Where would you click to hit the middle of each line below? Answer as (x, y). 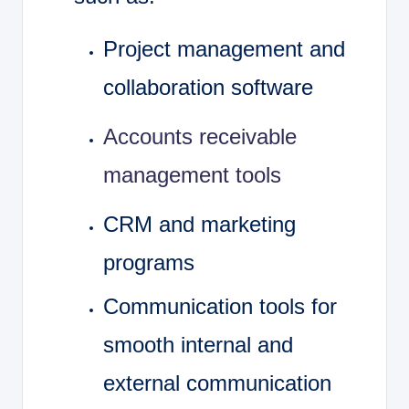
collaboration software (208, 88)
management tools (192, 175)
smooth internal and (198, 344)
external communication (217, 383)
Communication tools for (220, 306)
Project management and (224, 49)
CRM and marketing (199, 225)
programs (149, 263)
